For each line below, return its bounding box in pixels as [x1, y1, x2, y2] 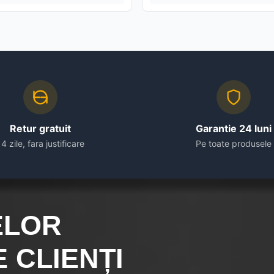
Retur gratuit [10, 122, 71, 135]
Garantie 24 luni [196, 122, 272, 135]
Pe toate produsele [196, 138, 272, 149]
